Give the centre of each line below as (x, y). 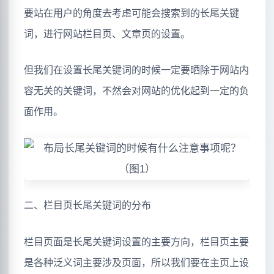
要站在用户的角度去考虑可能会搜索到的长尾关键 (131, 13)
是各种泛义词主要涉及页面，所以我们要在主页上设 (136, 262)
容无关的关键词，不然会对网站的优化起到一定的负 (136, 91)
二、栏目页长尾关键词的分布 (87, 206)
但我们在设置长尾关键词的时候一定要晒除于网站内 (136, 70)
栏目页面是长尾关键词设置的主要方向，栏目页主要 (136, 242)
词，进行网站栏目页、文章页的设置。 (107, 34)
